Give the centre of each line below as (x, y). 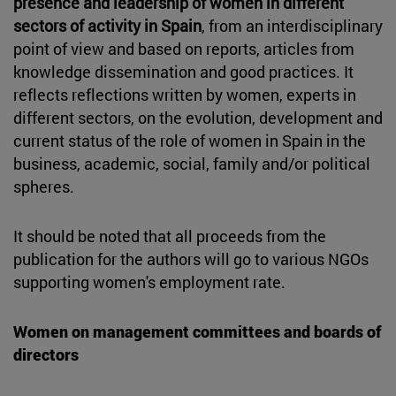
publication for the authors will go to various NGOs (191, 259)
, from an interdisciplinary (292, 25)
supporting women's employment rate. (149, 282)
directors (46, 354)
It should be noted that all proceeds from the (170, 236)
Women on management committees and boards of (198, 331)
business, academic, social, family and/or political (192, 163)
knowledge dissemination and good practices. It (183, 71)
